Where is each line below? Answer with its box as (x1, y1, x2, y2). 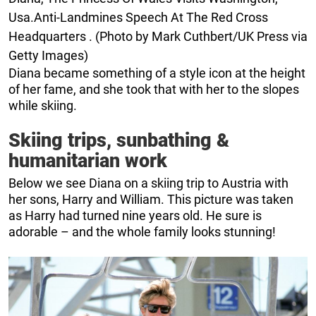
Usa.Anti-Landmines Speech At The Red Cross (8, 9, 268, 25)
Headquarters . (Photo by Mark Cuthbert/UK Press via (8, 28, 308, 44)
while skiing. (8, 97, 77, 113)
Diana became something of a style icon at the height (8, 65, 305, 80)
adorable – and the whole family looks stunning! (8, 224, 276, 239)
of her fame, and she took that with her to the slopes (8, 81, 299, 97)
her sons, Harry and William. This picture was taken (8, 191, 293, 207)
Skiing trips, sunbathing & (8, 128, 229, 152)
